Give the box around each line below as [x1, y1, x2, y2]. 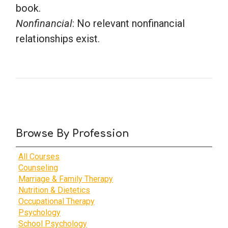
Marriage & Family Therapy [18, 174, 113, 184]
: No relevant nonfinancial [72, 17, 185, 30]
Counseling [18, 162, 58, 173]
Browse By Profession [16, 127, 129, 139]
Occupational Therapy [18, 196, 95, 206]
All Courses [18, 151, 60, 161]
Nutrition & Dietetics [18, 185, 90, 195]
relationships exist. [16, 32, 100, 45]
